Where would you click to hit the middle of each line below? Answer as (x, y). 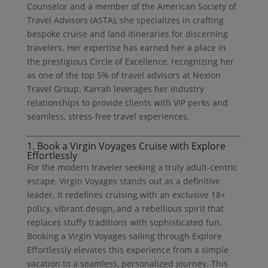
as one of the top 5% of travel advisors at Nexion (124, 75)
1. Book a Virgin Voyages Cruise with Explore (126, 146)
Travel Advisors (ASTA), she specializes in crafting (125, 20)
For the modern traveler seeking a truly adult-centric (132, 167)
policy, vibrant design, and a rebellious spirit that (125, 208)
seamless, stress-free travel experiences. (108, 116)
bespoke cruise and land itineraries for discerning (127, 33)
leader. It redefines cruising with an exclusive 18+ (126, 194)
